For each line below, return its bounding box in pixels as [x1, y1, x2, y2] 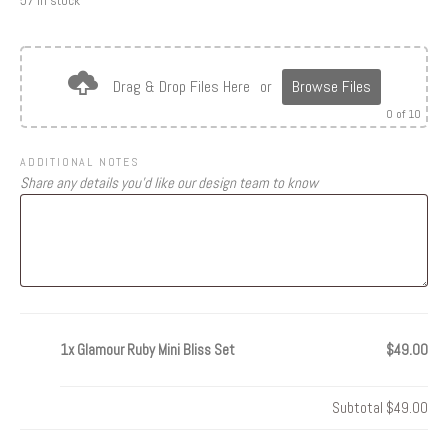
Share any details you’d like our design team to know [20, 173, 318, 193]
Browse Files [291, 75, 371, 97]
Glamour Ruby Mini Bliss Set [77, 340, 235, 360]
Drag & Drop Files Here [112, 75, 250, 97]
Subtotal [332, 398, 386, 418]
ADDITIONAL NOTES [20, 154, 140, 171]
